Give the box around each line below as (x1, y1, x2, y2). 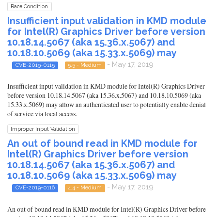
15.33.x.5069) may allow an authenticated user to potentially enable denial (7, 100, 206, 109)
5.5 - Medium (68, 61, 102, 68)
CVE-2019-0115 (15, 61, 55, 68)
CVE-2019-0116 (15, 184, 55, 191)
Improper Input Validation (11, 126, 76, 132)
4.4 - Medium (68, 184, 102, 191)
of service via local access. (7, 109, 77, 119)
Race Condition (11, 3, 48, 9)
